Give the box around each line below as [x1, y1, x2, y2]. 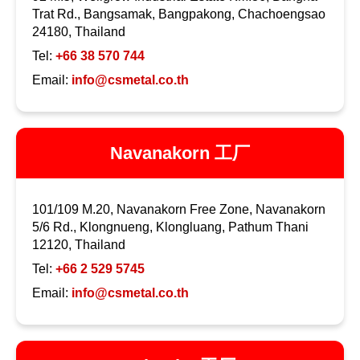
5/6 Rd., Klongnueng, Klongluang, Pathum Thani [32, 220, 309, 235]
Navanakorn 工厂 [110, 143, 250, 164]
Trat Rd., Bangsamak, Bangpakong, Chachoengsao [32, 7, 325, 22]
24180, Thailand [32, 25, 125, 39]
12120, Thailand [32, 238, 125, 252]
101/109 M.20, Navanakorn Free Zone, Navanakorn [32, 202, 325, 217]
